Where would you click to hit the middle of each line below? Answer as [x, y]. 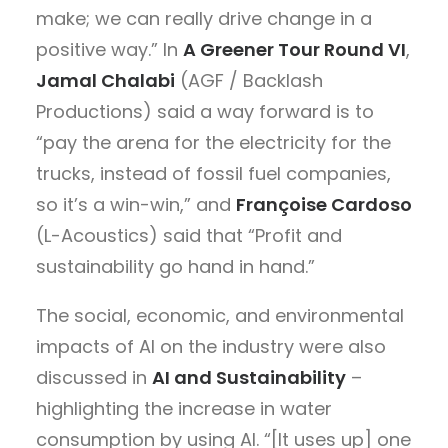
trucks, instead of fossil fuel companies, [213, 173]
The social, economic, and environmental [220, 315]
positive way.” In [109, 49]
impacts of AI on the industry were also [211, 346]
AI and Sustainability [249, 377]
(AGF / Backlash [249, 80]
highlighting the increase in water [184, 408]
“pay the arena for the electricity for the [213, 142]
